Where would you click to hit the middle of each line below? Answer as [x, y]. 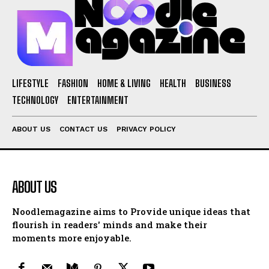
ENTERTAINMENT [98, 100]
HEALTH [173, 83]
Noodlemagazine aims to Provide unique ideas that [131, 212]
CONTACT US [83, 129]
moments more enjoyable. [72, 238]
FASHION [73, 83]
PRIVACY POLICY [146, 129]
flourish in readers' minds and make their [110, 225]
